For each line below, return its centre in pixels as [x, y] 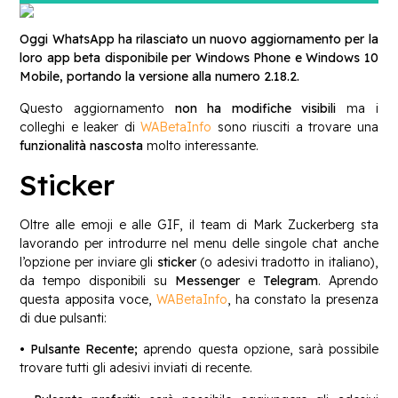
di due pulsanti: [64, 318]
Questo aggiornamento [97, 108]
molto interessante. [201, 145]
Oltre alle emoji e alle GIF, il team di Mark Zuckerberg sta [199, 224]
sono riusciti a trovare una [295, 127]
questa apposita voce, [88, 299]
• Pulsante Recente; [82, 350]
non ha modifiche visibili [255, 108]
